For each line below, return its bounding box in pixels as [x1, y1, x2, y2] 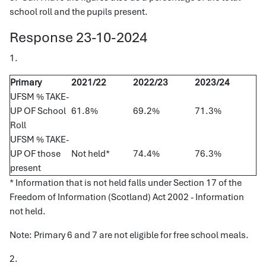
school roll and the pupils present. [9, 6, 148, 18]
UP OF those [10, 148, 61, 160]
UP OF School [10, 105, 66, 117]
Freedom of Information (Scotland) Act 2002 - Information [9, 191, 244, 203]
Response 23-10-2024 [9, 28, 147, 46]
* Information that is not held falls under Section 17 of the [9, 177, 242, 189]
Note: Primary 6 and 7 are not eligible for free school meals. [9, 229, 249, 241]
